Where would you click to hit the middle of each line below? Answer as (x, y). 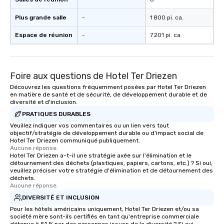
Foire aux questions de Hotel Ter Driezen (93, 76)
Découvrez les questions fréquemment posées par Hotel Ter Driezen (108, 87)
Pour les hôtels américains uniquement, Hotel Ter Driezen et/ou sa (104, 209)
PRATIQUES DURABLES (56, 114)
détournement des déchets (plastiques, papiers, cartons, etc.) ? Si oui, (111, 163)
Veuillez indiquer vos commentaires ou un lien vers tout (89, 125)
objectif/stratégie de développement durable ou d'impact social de (107, 133)
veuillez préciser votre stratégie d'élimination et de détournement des (111, 170)
